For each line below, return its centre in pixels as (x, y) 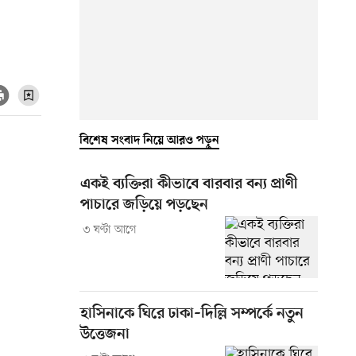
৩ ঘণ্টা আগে (109, 230)
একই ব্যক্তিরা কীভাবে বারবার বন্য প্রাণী (189, 184)
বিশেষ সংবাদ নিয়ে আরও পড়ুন (149, 140)
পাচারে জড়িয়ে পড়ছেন (144, 205)
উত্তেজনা (105, 335)
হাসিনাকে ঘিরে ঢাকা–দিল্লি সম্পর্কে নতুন (192, 314)
